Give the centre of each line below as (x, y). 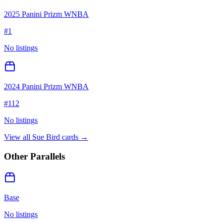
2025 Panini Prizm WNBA (46, 14)
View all (18, 137)
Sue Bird (46, 137)
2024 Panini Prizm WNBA (46, 87)
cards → (74, 137)
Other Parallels (34, 156)
